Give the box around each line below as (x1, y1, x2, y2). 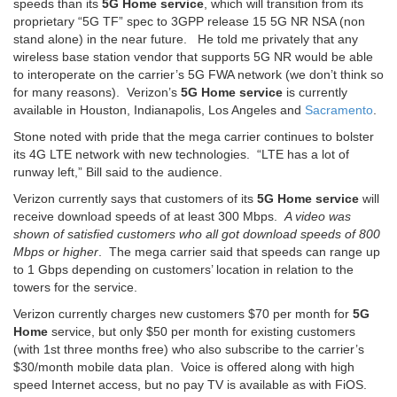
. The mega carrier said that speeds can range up (98, 245, 380, 260)
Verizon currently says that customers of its (13, 191, 257, 206)
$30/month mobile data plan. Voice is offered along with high (13, 360, 354, 375)
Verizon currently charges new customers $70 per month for (13, 307, 353, 322)
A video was (284, 209, 351, 224)
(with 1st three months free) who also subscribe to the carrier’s (13, 342, 364, 357)
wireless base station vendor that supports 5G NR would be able (13, 50, 373, 65)
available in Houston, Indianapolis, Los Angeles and (13, 103, 305, 118)
